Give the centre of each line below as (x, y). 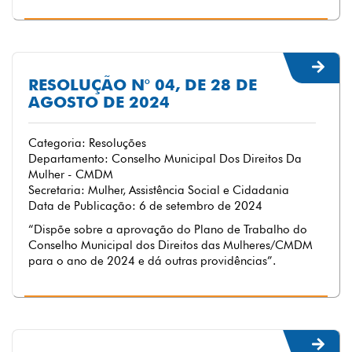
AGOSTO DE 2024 (99, 102)
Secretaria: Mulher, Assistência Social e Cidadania (159, 190)
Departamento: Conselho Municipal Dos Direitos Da (165, 159)
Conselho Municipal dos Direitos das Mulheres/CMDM (170, 245)
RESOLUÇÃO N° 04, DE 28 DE (143, 85)
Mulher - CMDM (71, 174)
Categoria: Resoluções (87, 143)
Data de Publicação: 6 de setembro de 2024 (145, 206)
